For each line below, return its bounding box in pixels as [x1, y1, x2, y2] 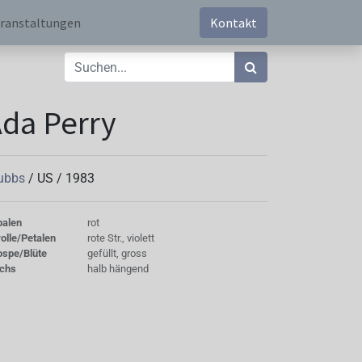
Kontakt [210, 15, 257, 31]
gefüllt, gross [86, 247, 147, 259]
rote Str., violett [86, 232, 154, 244]
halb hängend [86, 263, 149, 275]
